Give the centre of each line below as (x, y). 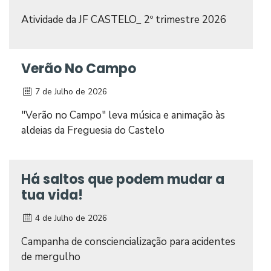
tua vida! (52, 195)
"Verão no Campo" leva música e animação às (123, 115)
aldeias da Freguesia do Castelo (93, 130)
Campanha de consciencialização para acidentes (128, 242)
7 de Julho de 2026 (70, 92)
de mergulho (51, 257)
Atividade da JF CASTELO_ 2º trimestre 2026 (124, 20)
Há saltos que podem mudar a (123, 179)
